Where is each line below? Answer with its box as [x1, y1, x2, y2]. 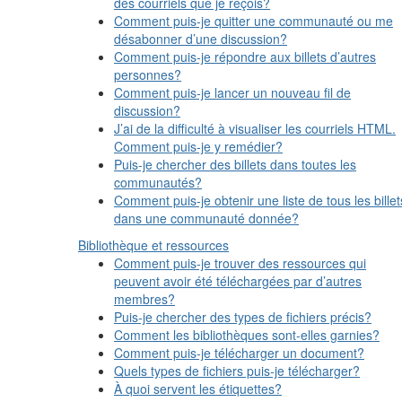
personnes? [114, 66, 181, 83]
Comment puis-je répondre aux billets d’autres [114, 48, 376, 66]
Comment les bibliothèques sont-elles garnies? [114, 326, 380, 344]
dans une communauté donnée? [114, 209, 299, 227]
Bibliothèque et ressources [78, 236, 229, 254]
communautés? [114, 173, 202, 191]
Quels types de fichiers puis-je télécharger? [114, 362, 360, 380]
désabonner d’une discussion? [114, 30, 287, 48]
